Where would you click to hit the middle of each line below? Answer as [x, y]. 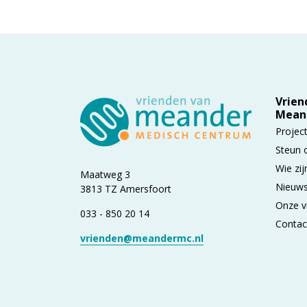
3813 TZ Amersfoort [126, 188]
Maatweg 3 [105, 174]
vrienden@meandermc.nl [142, 238]
